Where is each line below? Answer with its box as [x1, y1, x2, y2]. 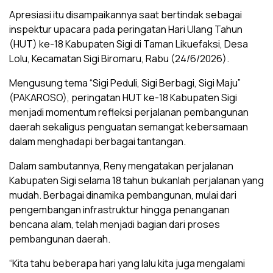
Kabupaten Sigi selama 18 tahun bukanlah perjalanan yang [9, 174, 264, 187]
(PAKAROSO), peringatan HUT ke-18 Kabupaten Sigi [9, 91, 237, 104]
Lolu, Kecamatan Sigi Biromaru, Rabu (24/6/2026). [9, 52, 229, 65]
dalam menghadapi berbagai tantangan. [9, 135, 186, 148]
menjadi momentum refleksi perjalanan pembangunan [9, 105, 249, 119]
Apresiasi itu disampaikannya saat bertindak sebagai [9, 8, 242, 21]
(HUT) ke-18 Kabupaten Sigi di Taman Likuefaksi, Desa [9, 37, 248, 51]
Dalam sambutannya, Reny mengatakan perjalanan [9, 159, 233, 172]
